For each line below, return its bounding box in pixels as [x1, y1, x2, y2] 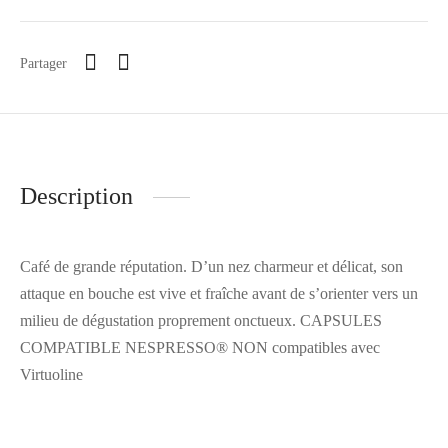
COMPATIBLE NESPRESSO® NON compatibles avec [20, 339, 380, 357]
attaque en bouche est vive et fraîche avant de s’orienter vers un [20, 285, 418, 303]
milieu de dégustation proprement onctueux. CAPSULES [20, 312, 382, 330]
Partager [20, 54, 67, 71]
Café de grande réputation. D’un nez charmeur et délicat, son [20, 258, 403, 276]
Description [20, 183, 133, 210]
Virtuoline [20, 366, 83, 384]
